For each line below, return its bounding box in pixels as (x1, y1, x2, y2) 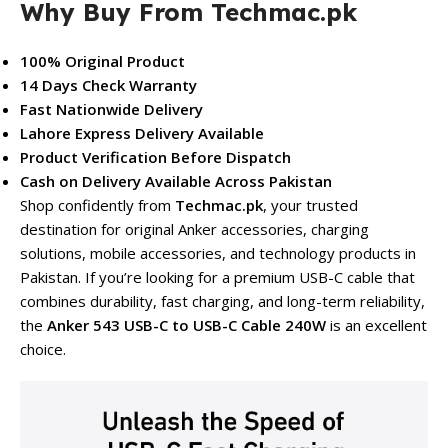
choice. (20, 339, 66, 360)
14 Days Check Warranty (20, 75, 197, 96)
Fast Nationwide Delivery (20, 99, 203, 120)
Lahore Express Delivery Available (20, 123, 264, 144)
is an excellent (326, 315, 427, 336)
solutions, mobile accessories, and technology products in (20, 243, 416, 264)
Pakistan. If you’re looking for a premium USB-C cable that (20, 267, 415, 288)
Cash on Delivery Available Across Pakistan (20, 171, 332, 192)
